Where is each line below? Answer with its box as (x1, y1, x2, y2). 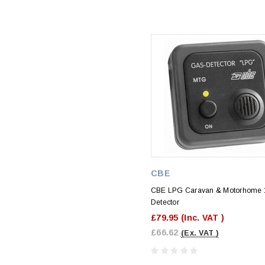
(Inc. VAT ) (180, 212, 225, 222)
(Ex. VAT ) (180, 228, 219, 237)
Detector (151, 198, 179, 206)
